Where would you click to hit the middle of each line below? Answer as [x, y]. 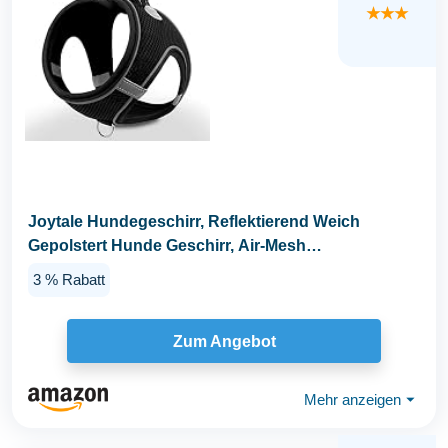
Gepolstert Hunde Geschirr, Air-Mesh [167, 245]
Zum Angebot [224, 341]
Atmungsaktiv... [86, 269]
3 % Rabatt [69, 279]
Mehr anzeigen [352, 399]
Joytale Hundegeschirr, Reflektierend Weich [194, 221]
